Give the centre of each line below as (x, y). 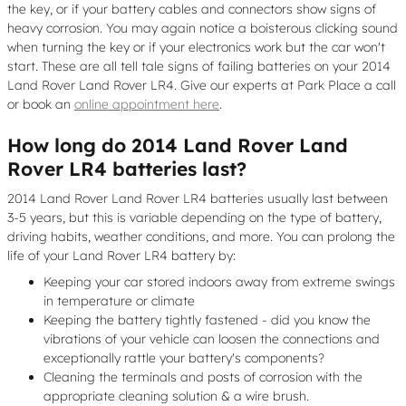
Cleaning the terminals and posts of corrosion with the (203, 377)
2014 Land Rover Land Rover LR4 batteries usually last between (198, 198)
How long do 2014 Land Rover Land (178, 145)
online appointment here (147, 104)
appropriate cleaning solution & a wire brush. (176, 396)
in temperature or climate (119, 301)
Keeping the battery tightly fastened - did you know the (207, 320)
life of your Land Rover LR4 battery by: (121, 256)
